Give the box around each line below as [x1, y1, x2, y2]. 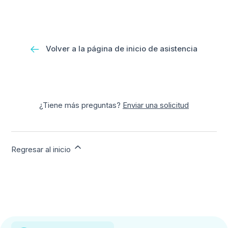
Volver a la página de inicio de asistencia [46, 44, 197, 53]
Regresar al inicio [11, 145, 73, 154]
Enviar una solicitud [123, 100, 189, 110]
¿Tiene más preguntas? [39, 100, 123, 110]
